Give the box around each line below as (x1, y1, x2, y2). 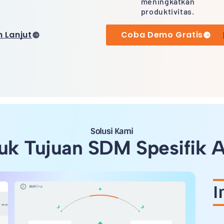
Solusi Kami (90, 125, 133, 136)
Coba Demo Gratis (120, 28, 203, 40)
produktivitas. (140, 6, 198, 16)
